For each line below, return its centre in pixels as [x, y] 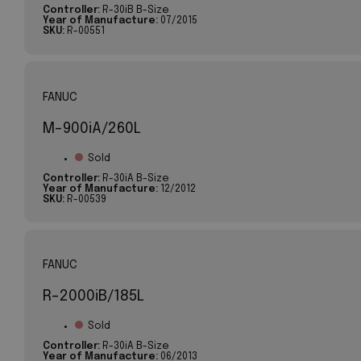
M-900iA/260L [91, 128]
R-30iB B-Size [134, 10]
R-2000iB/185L [93, 297]
